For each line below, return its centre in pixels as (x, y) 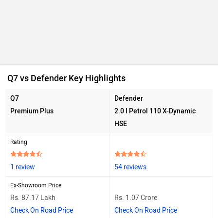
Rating (19, 142)
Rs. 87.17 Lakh (33, 198)
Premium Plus (32, 111)
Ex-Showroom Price (36, 185)
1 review (23, 167)
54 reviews (130, 167)
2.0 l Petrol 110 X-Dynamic (155, 111)
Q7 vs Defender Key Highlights (66, 78)
